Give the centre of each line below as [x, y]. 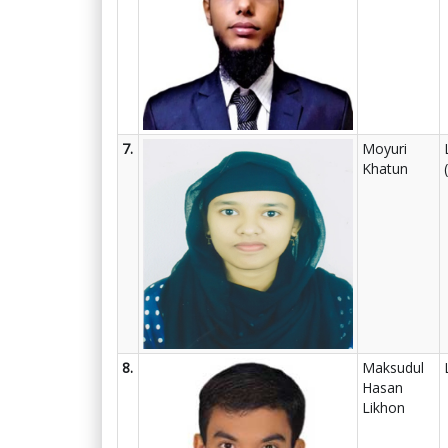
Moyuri [384, 148]
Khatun [385, 168]
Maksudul [393, 367]
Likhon [383, 407]
